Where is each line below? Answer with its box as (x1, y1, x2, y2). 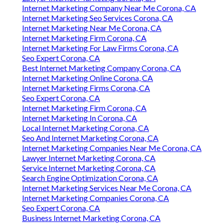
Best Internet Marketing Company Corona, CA (22, 63, 181, 73)
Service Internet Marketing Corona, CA (22, 163, 155, 173)
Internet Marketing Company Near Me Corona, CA (22, 3, 196, 13)
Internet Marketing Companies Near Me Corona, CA (22, 143, 201, 153)
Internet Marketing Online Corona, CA (22, 73, 153, 83)
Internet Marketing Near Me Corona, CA (22, 23, 161, 33)
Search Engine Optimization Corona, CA (22, 173, 158, 183)
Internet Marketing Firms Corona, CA (22, 83, 150, 93)
